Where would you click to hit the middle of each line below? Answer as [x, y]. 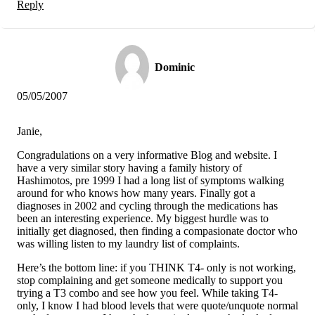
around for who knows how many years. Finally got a [136, 193]
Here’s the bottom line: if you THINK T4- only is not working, [156, 267]
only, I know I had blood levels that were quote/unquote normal [157, 305]
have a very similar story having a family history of [129, 167]
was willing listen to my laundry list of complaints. [128, 243]
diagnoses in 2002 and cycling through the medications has [147, 205]
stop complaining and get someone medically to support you [150, 280]
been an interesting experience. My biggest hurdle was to [143, 218]
